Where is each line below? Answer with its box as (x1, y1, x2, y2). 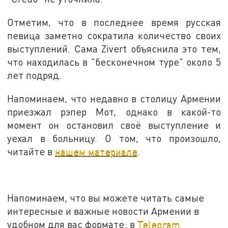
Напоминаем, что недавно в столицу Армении (7, 92, 221, 104)
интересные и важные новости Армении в (7, 205, 199, 217)
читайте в (7, 145, 55, 157)
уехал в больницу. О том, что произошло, (7, 132, 221, 144)
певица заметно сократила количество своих (7, 30, 221, 42)
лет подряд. (7, 69, 62, 81)
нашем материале (55, 145, 138, 157)
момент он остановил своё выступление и (7, 119, 221, 131)
